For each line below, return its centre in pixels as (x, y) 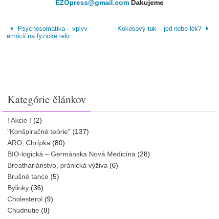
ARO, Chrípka (29, 143)
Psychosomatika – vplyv (52, 29)
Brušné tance (28, 177)
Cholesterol (25, 199)
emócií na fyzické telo (38, 36)
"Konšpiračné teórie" (39, 132)
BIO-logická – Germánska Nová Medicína (71, 154)
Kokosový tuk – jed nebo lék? (160, 29)
